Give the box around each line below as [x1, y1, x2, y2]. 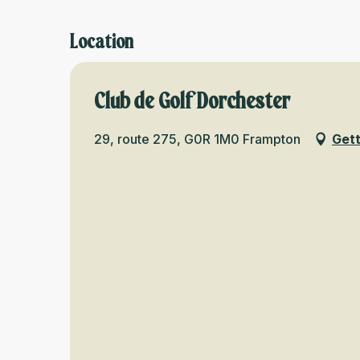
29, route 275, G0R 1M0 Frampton [94, 130, 301, 147]
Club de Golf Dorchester [94, 85, 290, 115]
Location [70, 29, 133, 54]
